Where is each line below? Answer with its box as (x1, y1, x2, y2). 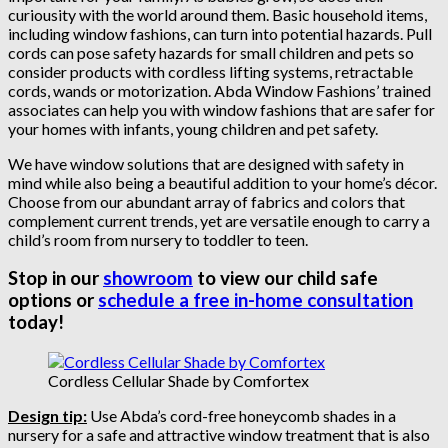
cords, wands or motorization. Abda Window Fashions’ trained (8, 80, 431, 100)
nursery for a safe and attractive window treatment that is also (8, 425, 430, 445)
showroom (103, 267, 193, 290)
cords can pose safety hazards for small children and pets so (8, 42, 414, 62)
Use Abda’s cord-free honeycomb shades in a (87, 406, 396, 426)
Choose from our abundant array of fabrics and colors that (8, 191, 405, 211)
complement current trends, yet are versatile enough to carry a (8, 210, 430, 230)
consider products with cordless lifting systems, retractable (8, 61, 413, 81)
